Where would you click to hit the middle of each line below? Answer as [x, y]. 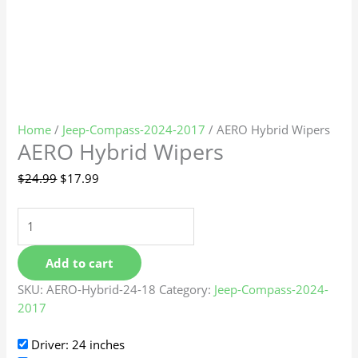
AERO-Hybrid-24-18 [101, 290]
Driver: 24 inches [77, 345]
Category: [187, 290]
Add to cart [80, 263]
